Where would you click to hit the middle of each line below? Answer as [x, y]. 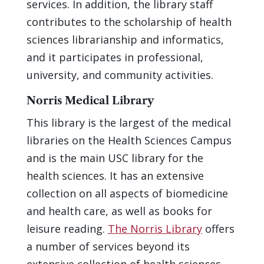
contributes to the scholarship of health [129, 22]
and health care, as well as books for [119, 211]
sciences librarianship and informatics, [125, 39]
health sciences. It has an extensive [115, 175]
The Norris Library [155, 228]
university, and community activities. [120, 75]
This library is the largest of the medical [128, 122]
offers [218, 228]
